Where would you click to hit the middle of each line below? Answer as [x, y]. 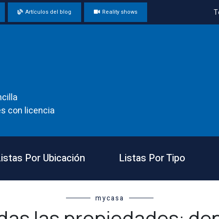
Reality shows [120, 12]
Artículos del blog [48, 12]
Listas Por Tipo [152, 158]
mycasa [109, 198]
